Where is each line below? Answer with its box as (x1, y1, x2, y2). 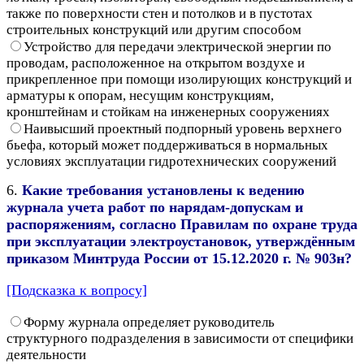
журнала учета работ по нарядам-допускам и (6, 198, 303, 215)
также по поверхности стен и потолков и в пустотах (6, 5, 313, 21)
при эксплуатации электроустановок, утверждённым (6, 232, 355, 249)
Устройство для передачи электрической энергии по (24, 38, 331, 54)
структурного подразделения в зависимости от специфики (6, 330, 353, 346)
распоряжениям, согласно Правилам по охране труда (6, 215, 357, 232)
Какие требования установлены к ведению (22, 181, 305, 198)
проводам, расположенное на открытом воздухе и (6, 54, 305, 71)
